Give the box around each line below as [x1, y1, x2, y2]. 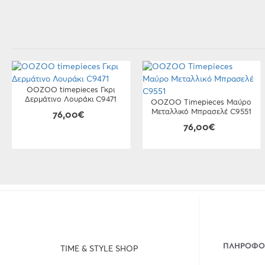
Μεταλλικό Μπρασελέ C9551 [151, 108, 251, 116]
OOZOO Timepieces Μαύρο [151, 99, 252, 106]
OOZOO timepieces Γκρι [27, 86, 115, 94]
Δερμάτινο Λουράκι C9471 [25, 96, 117, 104]
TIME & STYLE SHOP [60, 244, 138, 253]
